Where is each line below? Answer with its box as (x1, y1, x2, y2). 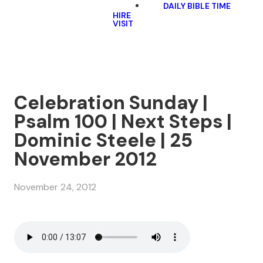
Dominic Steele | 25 (14, 128, 193, 153)
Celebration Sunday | (14, 90, 208, 115)
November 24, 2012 (14, 181, 96, 194)
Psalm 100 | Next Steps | (14, 109, 232, 134)
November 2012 (14, 147, 157, 171)
